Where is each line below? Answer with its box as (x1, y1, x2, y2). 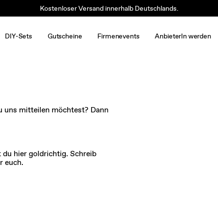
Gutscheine (47, 31, 82, 40)
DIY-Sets (5, 31, 32, 40)
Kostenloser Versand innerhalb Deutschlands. (39, 4, 179, 13)
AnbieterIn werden (155, 31, 211, 40)
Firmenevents (97, 31, 140, 40)
